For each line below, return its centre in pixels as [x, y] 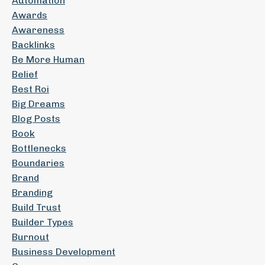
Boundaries [38, 163]
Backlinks [33, 45]
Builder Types [43, 222]
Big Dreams [38, 104]
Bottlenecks [39, 148]
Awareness [38, 30]
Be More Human [48, 59]
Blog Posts [36, 119]
